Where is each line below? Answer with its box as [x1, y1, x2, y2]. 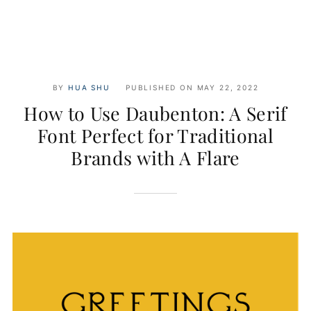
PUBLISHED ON [122, 83, 197, 92]
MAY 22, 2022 [196, 83, 259, 92]
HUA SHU [68, 83, 110, 92]
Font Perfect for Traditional [37, 123, 274, 149]
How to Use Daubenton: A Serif [24, 101, 287, 126]
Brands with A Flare [71, 145, 240, 171]
